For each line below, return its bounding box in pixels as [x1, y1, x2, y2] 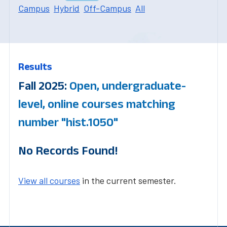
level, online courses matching [18, 96, 175, 110]
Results [18, 60, 52, 72]
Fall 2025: [18, 78, 69, 92]
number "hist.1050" [18, 115, 118, 129]
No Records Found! [18, 143, 118, 157]
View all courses [18, 174, 80, 186]
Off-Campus [84, 2, 131, 14]
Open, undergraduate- [69, 78, 186, 92]
